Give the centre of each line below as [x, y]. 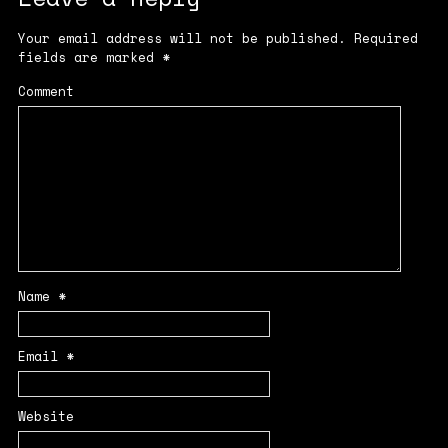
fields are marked [89, 58]
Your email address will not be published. [181, 39]
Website [45, 416]
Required [381, 39]
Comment [45, 91]
